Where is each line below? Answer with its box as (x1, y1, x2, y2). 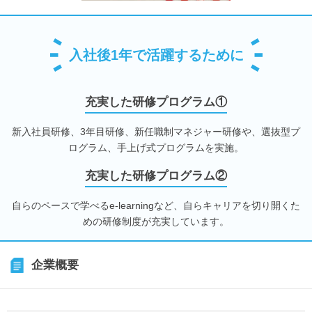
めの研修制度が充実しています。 (83, 215, 229, 227)
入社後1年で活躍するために (68, 47, 244, 63)
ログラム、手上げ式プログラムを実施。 (68, 141, 244, 153)
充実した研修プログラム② (85, 169, 227, 182)
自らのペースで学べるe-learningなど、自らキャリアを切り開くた (12, 199, 300, 211)
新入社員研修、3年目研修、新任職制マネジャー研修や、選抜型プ (12, 125, 300, 137)
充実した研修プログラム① (85, 95, 227, 109)
